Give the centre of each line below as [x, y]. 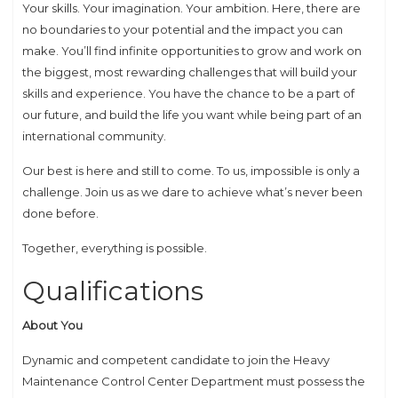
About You [52, 325]
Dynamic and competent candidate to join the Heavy [176, 359]
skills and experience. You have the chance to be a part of [188, 93]
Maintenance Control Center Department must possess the [194, 381]
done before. [60, 213]
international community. [94, 135]
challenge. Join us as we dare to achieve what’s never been [192, 191]
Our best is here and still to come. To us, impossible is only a [191, 170]
